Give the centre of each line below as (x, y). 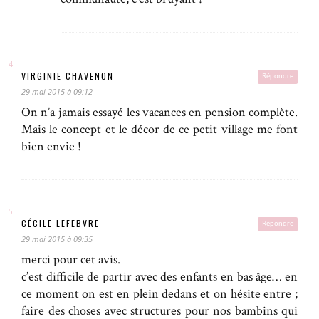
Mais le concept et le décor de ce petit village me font (159, 130)
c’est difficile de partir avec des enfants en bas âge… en (159, 277)
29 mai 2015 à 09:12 (57, 92)
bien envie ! (51, 147)
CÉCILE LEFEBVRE (61, 224)
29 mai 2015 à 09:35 (57, 239)
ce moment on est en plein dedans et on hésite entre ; (159, 294)
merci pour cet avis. (71, 260)
